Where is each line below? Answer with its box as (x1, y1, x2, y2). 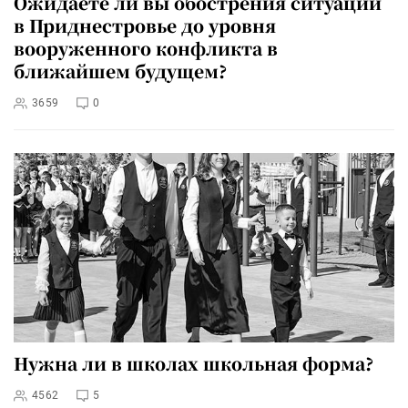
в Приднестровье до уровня (14, 13, 276, 38)
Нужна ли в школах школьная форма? (14, 350, 373, 375)
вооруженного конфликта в (14, 36, 278, 61)
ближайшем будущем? (14, 58, 227, 84)
